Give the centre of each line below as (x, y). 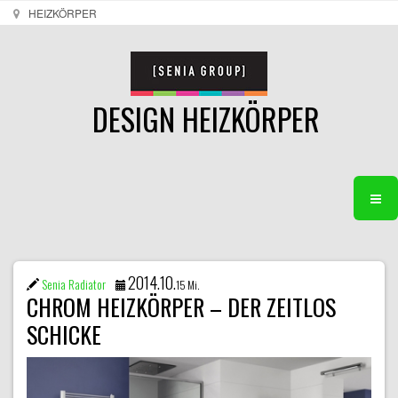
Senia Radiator (75, 284)
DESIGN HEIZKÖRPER (206, 119)
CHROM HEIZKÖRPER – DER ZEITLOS (181, 307)
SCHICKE (64, 334)
